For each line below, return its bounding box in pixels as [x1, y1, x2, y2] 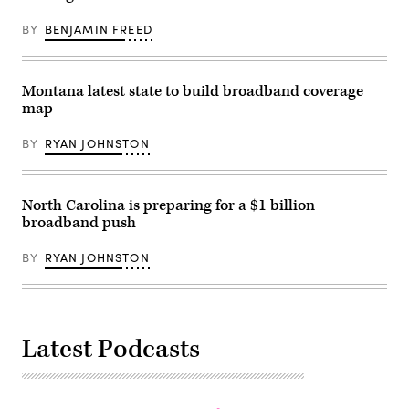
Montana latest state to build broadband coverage [22, 81, 363, 102]
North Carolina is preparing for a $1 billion [22, 195, 315, 216]
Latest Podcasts [22, 332, 200, 367]
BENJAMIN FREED [44, 21, 152, 38]
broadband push [22, 213, 136, 234]
